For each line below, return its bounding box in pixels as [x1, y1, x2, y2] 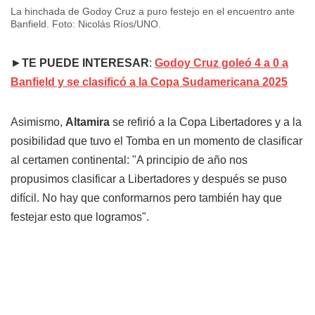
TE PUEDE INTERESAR [22, 56, 149, 69]
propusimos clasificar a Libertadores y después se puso [11, 172, 287, 185]
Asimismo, [11, 115, 65, 128]
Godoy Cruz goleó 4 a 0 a [155, 56, 288, 69]
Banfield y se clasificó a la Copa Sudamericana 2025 [11, 75, 288, 88]
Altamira [65, 115, 110, 128]
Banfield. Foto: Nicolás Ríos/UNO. [11, 18, 161, 30]
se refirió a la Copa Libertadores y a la [110, 115, 302, 128]
